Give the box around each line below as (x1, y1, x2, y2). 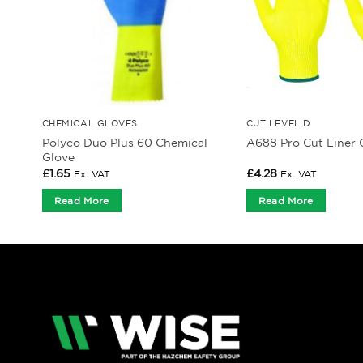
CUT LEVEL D (246, 117, 311, 128)
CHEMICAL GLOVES (41, 117, 138, 128)
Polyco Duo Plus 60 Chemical (41, 135, 207, 149)
